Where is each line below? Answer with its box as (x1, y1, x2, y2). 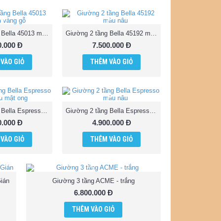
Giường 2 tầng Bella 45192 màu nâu (150, 29, 157, 37)
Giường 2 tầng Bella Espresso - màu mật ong (41, 107, 47, 114)
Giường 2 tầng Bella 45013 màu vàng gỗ (42, 29, 48, 37)
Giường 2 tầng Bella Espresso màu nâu (149, 107, 156, 114)
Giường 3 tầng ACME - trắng (52, 177, 135, 185)
